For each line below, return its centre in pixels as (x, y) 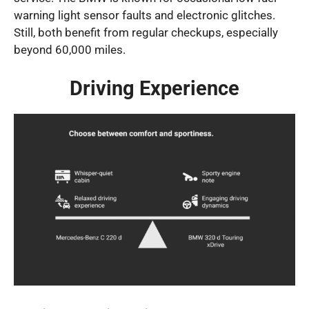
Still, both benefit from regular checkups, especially (146, 33)
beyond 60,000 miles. (70, 50)
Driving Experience (154, 88)
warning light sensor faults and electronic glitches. (144, 16)
